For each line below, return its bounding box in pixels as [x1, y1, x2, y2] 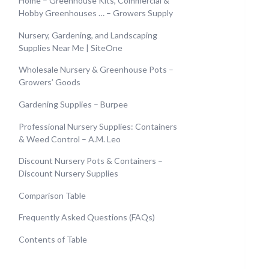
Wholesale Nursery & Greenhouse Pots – [19, 64, 174, 75]
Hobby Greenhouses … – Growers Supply [19, 8, 173, 19]
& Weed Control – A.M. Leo [19, 133, 121, 144]
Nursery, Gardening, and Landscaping [19, 29, 157, 40]
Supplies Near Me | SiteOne [19, 42, 122, 53]
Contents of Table [19, 234, 87, 244]
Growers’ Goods [19, 77, 80, 88]
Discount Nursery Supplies [19, 168, 118, 179]
